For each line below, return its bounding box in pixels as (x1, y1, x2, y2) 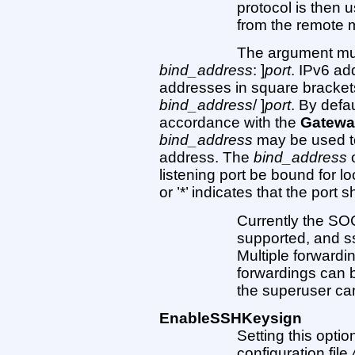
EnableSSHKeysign (158, 310, 302, 327)
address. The (158, 149, 254, 166)
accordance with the (158, 114, 300, 132)
